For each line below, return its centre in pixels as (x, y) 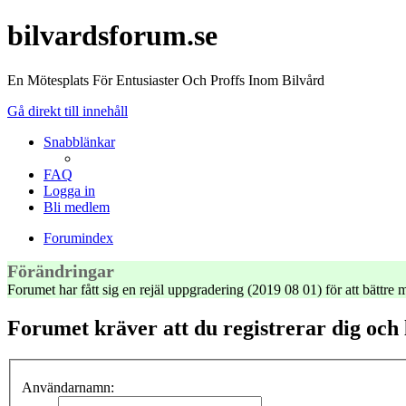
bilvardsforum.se (112, 36)
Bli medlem (77, 207)
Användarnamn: (68, 388)
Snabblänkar (79, 141)
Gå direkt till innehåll (68, 111)
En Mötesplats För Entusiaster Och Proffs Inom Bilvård (166, 80)
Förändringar (61, 271)
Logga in (69, 190)
